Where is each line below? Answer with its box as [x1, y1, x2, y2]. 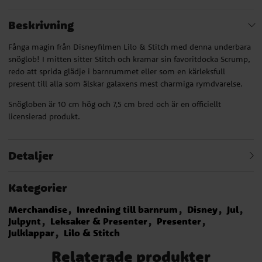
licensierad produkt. [8, 111, 80, 122]
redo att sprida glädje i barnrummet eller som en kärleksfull [8, 65, 225, 77]
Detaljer [8, 147, 53, 163]
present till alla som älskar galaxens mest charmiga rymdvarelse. [8, 78, 243, 89]
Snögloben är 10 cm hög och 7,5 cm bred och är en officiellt [8, 98, 221, 109]
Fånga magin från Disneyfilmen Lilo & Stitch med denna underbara [8, 41, 251, 52]
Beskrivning [8, 17, 74, 32]
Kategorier [8, 180, 67, 195]
